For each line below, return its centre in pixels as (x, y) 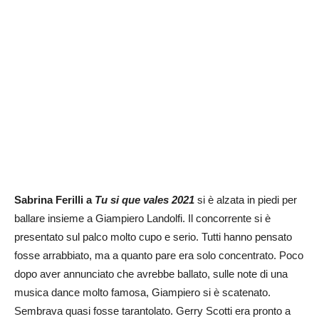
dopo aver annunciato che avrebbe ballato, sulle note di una (151, 274)
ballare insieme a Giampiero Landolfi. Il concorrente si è (142, 219)
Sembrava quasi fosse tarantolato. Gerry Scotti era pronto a (152, 311)
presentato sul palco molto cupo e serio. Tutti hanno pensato (153, 237)
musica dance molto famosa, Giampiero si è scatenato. (142, 293)
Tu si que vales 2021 (145, 200)
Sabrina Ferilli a (54, 200)
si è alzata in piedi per (246, 200)
